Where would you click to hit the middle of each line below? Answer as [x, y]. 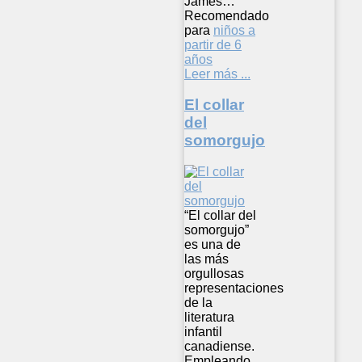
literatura [209, 318]
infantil [203, 332]
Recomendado [227, 15]
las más [206, 259]
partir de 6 [213, 44]
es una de [213, 245]
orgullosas [214, 274]
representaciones [234, 288]
